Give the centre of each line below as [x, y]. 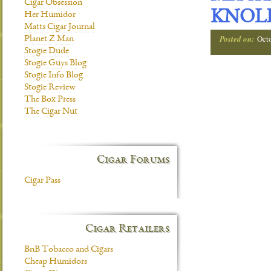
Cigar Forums [133, 160]
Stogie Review [50, 88]
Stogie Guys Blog [55, 64]
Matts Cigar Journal [60, 27]
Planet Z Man [49, 39]
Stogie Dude [47, 51]
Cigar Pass [42, 181]
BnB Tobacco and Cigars [69, 250]
